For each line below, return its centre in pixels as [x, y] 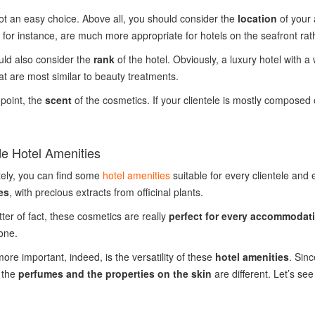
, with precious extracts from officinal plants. [107, 192]
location [257, 18]
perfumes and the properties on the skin [115, 274]
